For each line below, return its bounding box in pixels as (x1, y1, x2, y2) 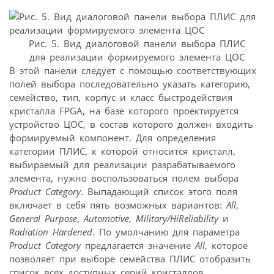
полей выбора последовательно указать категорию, (9, 77, 250, 90)
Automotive (84, 212, 129, 224)
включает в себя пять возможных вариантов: (9, 198, 226, 211)
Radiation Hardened (9, 225, 92, 238)
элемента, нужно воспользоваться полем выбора (9, 171, 239, 184)
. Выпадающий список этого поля (81, 185, 237, 198)
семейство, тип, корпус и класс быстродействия (9, 91, 232, 103)
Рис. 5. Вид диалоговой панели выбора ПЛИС (29, 37, 245, 50)
